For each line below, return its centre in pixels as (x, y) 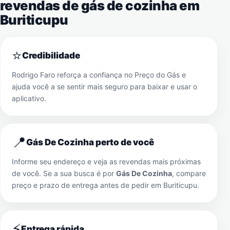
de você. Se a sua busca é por (64, 173)
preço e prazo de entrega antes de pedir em (88, 185)
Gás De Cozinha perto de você (90, 142)
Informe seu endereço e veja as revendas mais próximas (106, 161)
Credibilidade (51, 55)
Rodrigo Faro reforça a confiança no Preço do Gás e (99, 75)
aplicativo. (29, 98)
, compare (189, 173)
